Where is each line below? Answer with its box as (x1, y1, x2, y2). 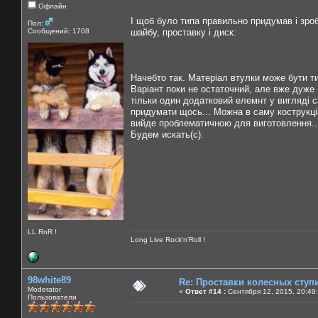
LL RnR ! (28, 227, 57, 236)
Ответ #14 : (185, 287, 226, 295)
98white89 (28, 274, 71, 285)
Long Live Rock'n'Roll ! (131, 235, 205, 243)
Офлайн (36, 1, 67, 10)
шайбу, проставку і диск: (131, 26, 236, 38)
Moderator (28, 285, 61, 293)
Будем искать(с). (131, 128, 204, 140)
